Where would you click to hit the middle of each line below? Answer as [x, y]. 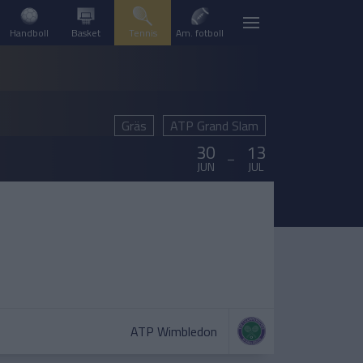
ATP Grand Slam [214, 126]
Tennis [143, 33]
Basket [86, 33]
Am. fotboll [200, 33]
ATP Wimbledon [174, 331]
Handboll [29, 33]
